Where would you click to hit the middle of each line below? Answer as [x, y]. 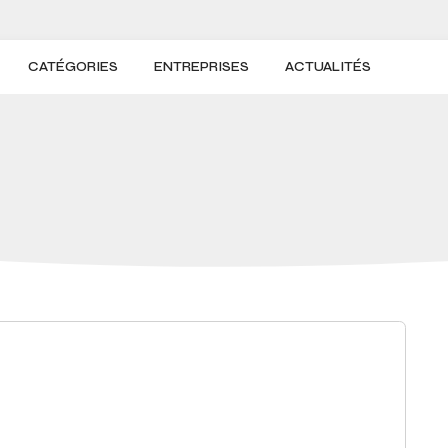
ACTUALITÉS [328, 66]
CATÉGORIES [73, 66]
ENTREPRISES [202, 66]
